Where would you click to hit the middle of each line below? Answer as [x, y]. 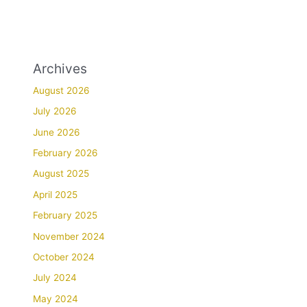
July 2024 [55, 278]
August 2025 [61, 174]
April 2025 [56, 194]
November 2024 [69, 236]
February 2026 [66, 152]
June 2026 [57, 132]
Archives [60, 68]
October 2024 [64, 257]
